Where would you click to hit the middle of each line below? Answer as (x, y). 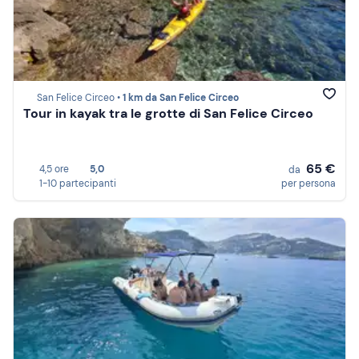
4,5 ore (54, 169)
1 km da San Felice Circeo (181, 98)
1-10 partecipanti (78, 184)
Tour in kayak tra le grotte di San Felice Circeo (168, 114)
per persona (309, 184)
